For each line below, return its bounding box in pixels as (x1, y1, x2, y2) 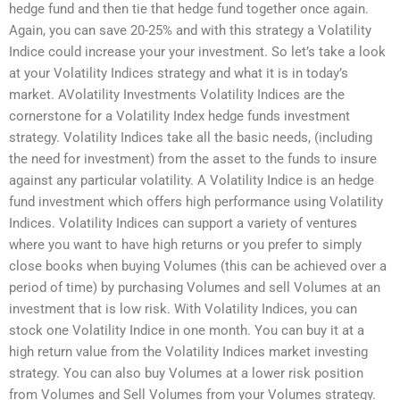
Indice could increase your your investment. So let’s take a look (9, 44, 386, 61)
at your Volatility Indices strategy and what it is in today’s (9, 65, 348, 82)
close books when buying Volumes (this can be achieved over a (9, 258, 387, 275)
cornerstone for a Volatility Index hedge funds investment (9, 108, 350, 125)
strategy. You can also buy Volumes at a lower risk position (9, 365, 363, 382)
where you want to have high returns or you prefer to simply (9, 237, 362, 254)
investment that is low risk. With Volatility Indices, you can (9, 301, 357, 318)
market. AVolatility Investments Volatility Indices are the (9, 87, 345, 104)
